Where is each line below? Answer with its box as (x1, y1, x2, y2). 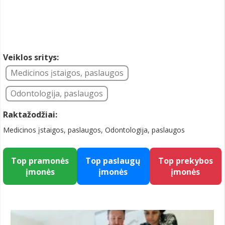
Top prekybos (158, 155, 213, 166)
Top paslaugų (85, 155, 141, 166)
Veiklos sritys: (3, 52, 59, 63)
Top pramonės (11, 155, 69, 166)
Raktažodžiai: (3, 109, 57, 120)
